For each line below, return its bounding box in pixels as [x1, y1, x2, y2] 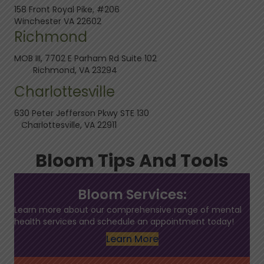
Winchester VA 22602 [14, 15, 101, 28]
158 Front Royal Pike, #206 [14, 4, 120, 16]
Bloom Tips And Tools [35, 148, 229, 174]
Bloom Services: [77, 185, 187, 204]
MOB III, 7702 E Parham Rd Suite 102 [14, 52, 249, 65]
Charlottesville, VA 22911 [14, 119, 117, 131]
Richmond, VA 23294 [14, 64, 117, 77]
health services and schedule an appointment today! [14, 216, 234, 228]
